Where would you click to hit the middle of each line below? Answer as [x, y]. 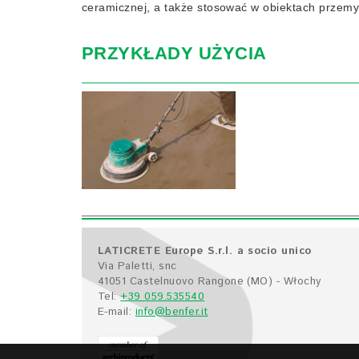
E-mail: [117, 312]
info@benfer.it [171, 312]
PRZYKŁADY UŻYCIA [174, 54]
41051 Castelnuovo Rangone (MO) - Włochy [210, 281]
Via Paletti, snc [137, 266]
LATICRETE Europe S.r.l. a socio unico [205, 251]
